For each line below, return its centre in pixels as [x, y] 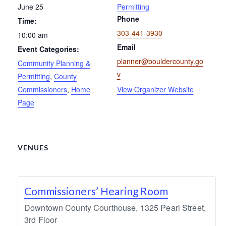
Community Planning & [54, 63]
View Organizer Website [155, 89]
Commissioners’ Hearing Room [96, 191]
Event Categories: [48, 49]
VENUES [33, 147]
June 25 [31, 6]
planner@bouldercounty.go [160, 61]
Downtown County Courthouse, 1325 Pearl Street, [115, 207]
